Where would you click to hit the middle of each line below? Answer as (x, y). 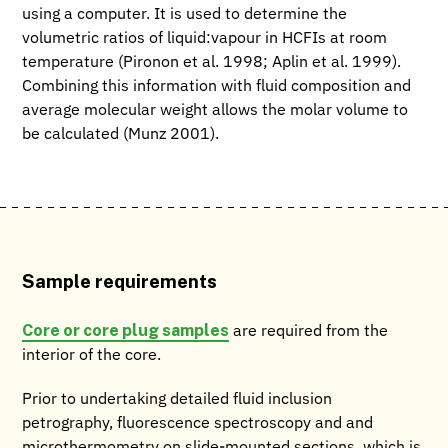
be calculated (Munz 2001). (121, 134)
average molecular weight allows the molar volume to (215, 110)
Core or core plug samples (126, 329)
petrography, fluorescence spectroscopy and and (198, 423)
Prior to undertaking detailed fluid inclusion (177, 399)
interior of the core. (92, 355)
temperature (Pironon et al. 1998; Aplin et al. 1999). (212, 62)
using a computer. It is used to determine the (185, 14)
